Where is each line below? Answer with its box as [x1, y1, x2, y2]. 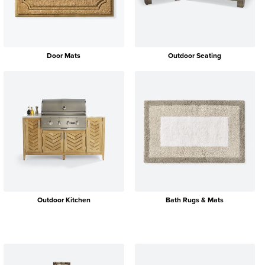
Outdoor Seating [168, 50, 222, 62]
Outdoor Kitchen [37, 194, 91, 205]
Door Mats [47, 50, 81, 62]
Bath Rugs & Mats [166, 194, 224, 205]
